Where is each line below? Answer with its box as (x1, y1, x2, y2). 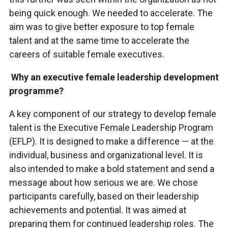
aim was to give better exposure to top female (9, 21, 194, 33)
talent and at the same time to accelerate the (9, 35, 189, 46)
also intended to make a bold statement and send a (9, 163, 214, 175)
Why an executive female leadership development (9, 72, 219, 83)
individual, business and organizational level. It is (9, 150, 203, 161)
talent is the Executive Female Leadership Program (9, 122, 213, 133)
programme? (9, 85, 64, 97)
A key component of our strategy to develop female (9, 108, 216, 120)
